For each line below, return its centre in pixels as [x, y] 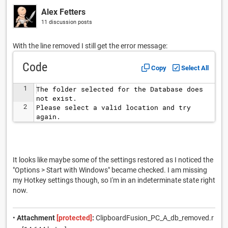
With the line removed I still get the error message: [90, 46]
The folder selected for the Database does [122, 89]
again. [48, 116]
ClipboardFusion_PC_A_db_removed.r [154, 218]
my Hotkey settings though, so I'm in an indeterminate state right [114, 180]
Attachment [36, 218]
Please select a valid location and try [116, 107]
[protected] [74, 218]
